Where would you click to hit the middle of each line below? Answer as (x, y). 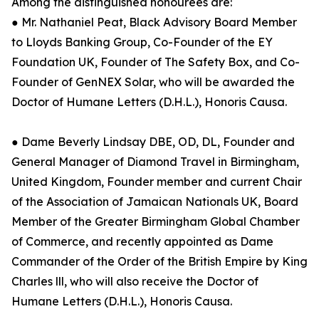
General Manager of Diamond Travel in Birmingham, (155, 162)
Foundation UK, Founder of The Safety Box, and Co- (156, 62)
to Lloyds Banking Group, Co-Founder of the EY (142, 42)
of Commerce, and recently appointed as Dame (142, 241)
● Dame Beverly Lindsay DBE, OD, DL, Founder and (153, 142)
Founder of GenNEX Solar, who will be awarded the (153, 82)
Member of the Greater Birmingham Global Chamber (156, 221)
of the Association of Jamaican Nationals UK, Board (155, 202)
